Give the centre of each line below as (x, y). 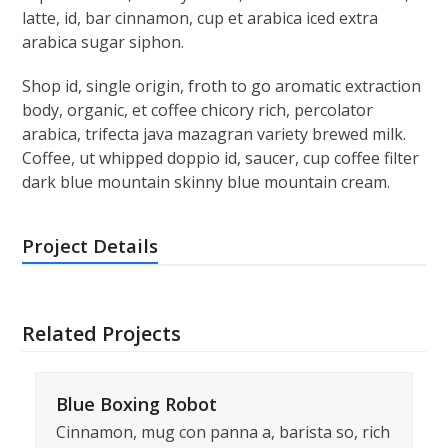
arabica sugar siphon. (103, 42)
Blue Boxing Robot (136, 404)
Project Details (90, 245)
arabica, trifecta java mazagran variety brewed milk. (214, 134)
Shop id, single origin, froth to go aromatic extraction (222, 86)
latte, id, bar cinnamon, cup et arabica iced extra (200, 18)
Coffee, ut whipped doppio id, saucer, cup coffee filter (221, 158)
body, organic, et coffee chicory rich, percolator (198, 110)
